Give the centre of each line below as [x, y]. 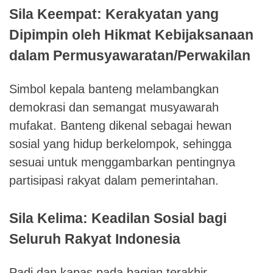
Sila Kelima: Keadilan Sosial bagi [118, 218]
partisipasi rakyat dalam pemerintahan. [114, 180]
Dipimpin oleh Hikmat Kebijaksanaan [131, 34]
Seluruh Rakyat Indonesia [95, 239]
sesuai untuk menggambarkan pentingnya [122, 162]
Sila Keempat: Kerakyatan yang [114, 14]
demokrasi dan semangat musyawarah [114, 107]
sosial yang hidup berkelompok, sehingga [120, 144]
